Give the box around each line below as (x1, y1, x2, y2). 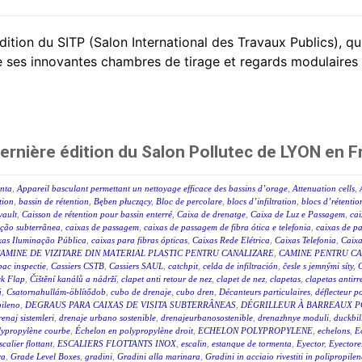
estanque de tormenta (212, 339, 292, 349)
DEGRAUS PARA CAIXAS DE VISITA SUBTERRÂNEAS (25, 300, 236, 310)
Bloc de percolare (156, 196, 222, 207)
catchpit (168, 261, 198, 271)
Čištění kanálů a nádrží (30, 274, 116, 284)
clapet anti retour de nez (121, 274, 212, 284)
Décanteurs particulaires (219, 287, 310, 297)
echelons (318, 326, 350, 336)
